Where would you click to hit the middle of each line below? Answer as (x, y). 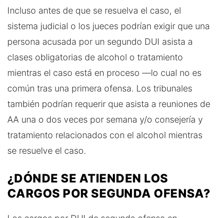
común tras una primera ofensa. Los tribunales (100, 88)
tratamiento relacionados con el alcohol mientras (105, 135)
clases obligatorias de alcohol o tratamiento (95, 57)
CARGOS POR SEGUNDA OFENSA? (109, 193)
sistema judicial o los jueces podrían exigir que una (109, 26)
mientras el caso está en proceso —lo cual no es (104, 73)
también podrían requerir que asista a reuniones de (109, 104)
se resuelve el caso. (47, 150)
